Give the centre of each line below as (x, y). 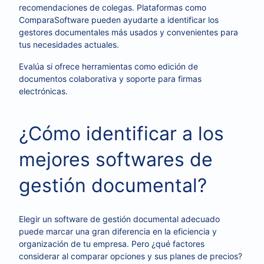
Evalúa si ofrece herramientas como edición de (108, 66)
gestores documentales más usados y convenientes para (128, 32)
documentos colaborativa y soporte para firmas (110, 79)
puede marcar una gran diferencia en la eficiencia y (118, 231)
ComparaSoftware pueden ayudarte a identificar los (119, 20)
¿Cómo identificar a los (121, 133)
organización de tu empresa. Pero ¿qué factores (112, 244)
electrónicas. (43, 91)
